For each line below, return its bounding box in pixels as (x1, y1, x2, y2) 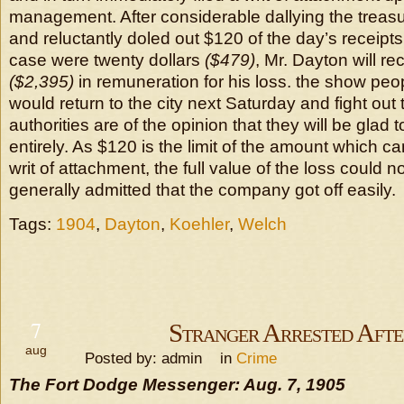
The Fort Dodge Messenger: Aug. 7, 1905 (9, 375, 345, 394)
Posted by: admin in (71, 349, 236, 367)
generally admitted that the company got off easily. (9, 180, 396, 199)
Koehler (170, 215, 229, 234)
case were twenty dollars (9, 50, 205, 69)
